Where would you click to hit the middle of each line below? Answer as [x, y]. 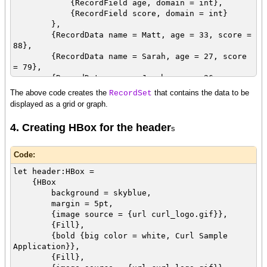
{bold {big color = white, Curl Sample [120, 235]
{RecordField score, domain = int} [120, 13]
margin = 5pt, [63, 203]
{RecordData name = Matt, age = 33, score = [132, 35]
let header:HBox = [54, 171]
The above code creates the [60, 92]
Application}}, [46, 246]
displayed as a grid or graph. [59, 104]
